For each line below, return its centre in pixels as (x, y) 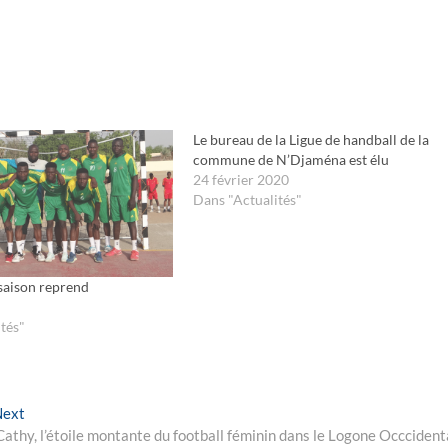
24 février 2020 (240, 179)
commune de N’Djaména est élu (290, 159)
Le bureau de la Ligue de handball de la (310, 139)
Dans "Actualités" (247, 199)
